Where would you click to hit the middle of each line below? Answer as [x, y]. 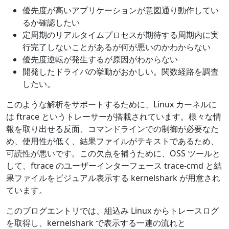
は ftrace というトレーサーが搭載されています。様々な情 [114, 116]
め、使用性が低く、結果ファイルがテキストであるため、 [112, 141]
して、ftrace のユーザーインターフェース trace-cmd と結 [114, 165]
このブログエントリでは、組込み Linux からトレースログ [112, 210]
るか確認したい [51, 22]
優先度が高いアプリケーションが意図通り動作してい [121, 10]
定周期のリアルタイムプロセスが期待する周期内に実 [121, 35]
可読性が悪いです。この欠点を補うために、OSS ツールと [113, 153]
